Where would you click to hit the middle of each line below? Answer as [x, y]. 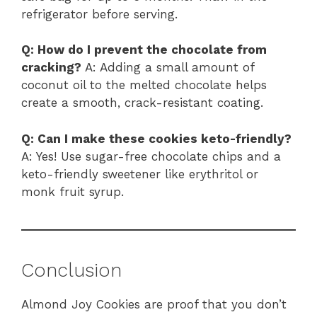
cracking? [51, 68]
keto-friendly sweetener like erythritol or [140, 174]
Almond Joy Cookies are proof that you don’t [154, 304]
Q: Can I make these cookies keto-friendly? [156, 138]
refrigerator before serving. [99, 14]
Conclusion [71, 270]
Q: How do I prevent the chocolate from [144, 50]
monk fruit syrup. [73, 191]
